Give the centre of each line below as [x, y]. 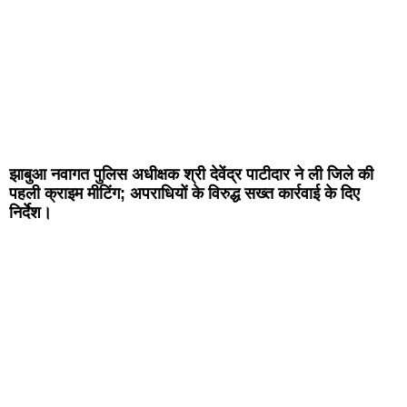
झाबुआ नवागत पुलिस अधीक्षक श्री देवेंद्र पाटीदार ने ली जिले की [191, 175]
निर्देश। [30, 213]
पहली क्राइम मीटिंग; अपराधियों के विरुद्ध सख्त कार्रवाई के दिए [184, 194]
